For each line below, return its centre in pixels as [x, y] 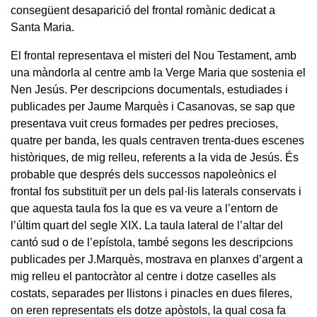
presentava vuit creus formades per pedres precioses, [144, 123]
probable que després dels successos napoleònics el [144, 174]
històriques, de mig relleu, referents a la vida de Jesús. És [155, 157]
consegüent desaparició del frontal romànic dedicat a [143, 10]
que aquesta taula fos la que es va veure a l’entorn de [144, 208]
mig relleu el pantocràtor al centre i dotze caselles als [143, 276]
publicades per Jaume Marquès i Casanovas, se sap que [153, 106]
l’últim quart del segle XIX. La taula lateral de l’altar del [147, 225]
